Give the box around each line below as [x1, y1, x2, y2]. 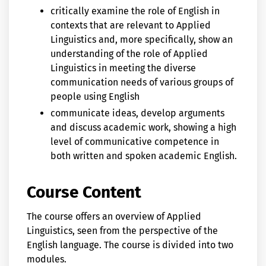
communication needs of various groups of [50, 76, 233, 88]
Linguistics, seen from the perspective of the [27, 224, 218, 236]
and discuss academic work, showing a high [50, 122, 236, 134]
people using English [50, 90, 140, 102]
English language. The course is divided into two [27, 239, 233, 251]
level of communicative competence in [50, 136, 219, 148]
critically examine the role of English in [50, 5, 220, 17]
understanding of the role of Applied [50, 47, 208, 59]
